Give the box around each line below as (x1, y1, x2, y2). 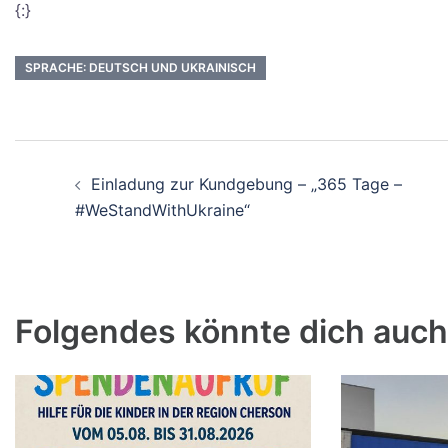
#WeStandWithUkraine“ (75, 199, 250, 220)
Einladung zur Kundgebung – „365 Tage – (91, 173, 402, 194)
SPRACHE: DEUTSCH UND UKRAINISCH (25, 59, 256, 75)
